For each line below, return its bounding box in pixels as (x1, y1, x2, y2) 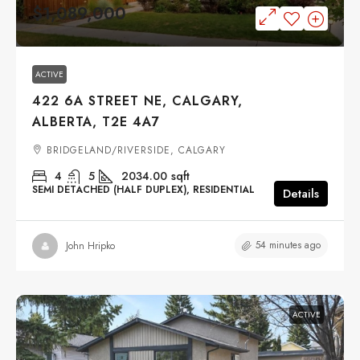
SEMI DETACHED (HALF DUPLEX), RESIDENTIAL (32, 182, 255, 198)
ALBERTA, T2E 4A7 (32, 112, 160, 132)
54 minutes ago (256, 238, 321, 253)
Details (283, 185, 319, 203)
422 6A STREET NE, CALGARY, (32, 92, 243, 111)
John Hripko (66, 238, 115, 253)
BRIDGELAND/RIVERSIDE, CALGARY (47, 143, 226, 158)
